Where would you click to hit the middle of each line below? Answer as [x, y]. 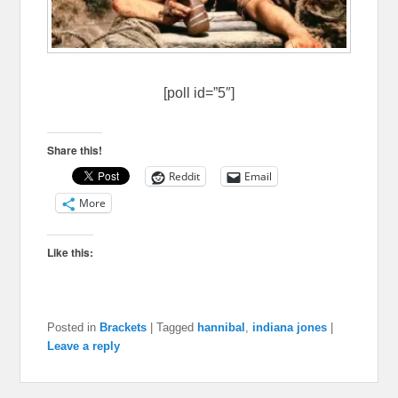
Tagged [175, 328]
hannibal [222, 328]
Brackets [123, 328]
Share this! [75, 151]
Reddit [185, 177]
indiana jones [290, 328]
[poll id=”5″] [199, 93]
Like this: [71, 253]
